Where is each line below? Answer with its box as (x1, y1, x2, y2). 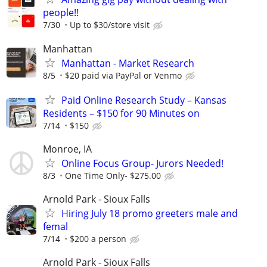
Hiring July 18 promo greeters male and (61, 207, 238, 221)
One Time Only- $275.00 (65, 170, 161, 181)
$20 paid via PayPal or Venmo (65, 69, 182, 81)
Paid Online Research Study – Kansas (61, 93, 226, 107)
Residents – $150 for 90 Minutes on (43, 106, 200, 120)
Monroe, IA (43, 142, 92, 156)
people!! (43, 6, 79, 20)
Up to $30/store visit (70, 19, 150, 31)
